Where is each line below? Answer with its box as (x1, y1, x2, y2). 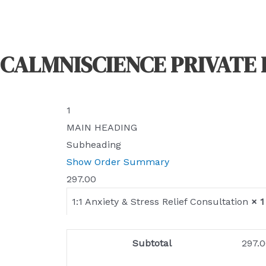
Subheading (66, 139, 121, 150)
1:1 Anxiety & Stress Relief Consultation (72, 196, 251, 207)
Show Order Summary (66, 156, 169, 167)
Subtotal (132, 237, 172, 249)
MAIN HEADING (66, 122, 137, 133)
